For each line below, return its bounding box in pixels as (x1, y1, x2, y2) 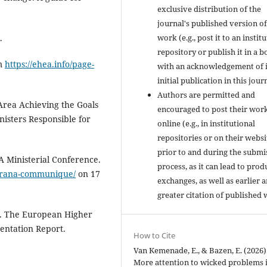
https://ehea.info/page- (5, 58, 94, 70)
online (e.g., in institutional (157, 117, 256, 129)
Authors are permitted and (157, 89, 256, 100)
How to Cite (133, 229, 176, 241)
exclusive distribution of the (157, 3, 262, 14)
